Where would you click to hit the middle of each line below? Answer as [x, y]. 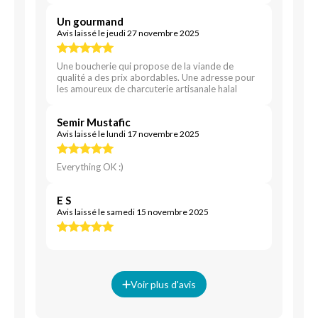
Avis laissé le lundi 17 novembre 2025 [128, 134]
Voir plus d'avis [163, 284]
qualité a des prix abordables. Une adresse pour [156, 77]
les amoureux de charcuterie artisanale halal [147, 89]
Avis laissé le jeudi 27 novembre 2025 [128, 33]
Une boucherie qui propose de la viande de [145, 66]
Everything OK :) [90, 167]
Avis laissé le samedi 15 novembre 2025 [133, 212]
